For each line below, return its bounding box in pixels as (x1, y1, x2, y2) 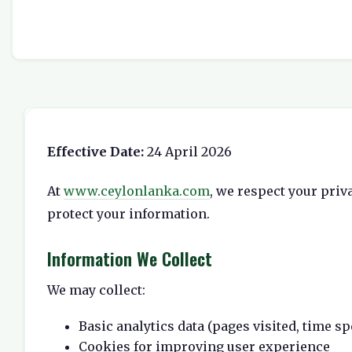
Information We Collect (47, 244, 212, 271)
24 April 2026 (144, 143, 232, 159)
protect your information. (47, 205, 210, 222)
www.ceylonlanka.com (64, 182, 210, 199)
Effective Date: (47, 143, 144, 159)
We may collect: (47, 281, 145, 298)
